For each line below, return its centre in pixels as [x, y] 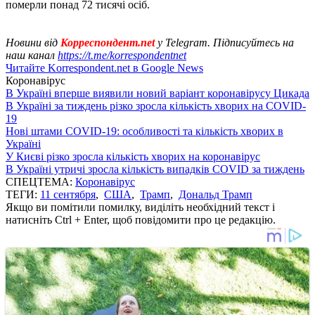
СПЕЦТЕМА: [40, 181]
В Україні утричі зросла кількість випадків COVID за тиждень [155, 169]
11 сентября [68, 194]
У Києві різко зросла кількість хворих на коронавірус [133, 156]
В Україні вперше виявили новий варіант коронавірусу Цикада [157, 93]
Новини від [33, 42]
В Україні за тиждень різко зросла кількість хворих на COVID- [156, 105]
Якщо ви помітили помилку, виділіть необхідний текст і [140, 207]
